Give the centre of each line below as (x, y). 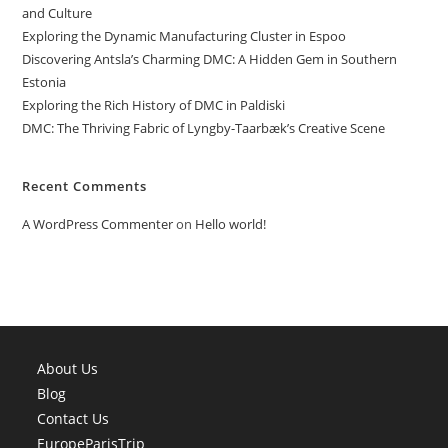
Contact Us (73, 418)
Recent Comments (85, 186)
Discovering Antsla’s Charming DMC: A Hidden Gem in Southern (210, 59)
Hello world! (231, 224)
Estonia (44, 82)
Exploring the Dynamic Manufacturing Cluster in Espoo (184, 36)
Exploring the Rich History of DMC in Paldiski (154, 105)
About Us (68, 368)
